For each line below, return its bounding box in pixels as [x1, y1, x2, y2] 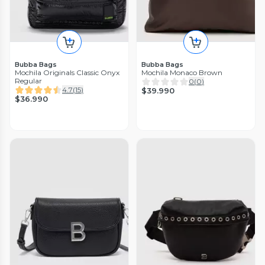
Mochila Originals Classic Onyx [15, 67, 119, 77]
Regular [15, 76, 42, 85]
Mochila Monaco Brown [141, 67, 222, 77]
